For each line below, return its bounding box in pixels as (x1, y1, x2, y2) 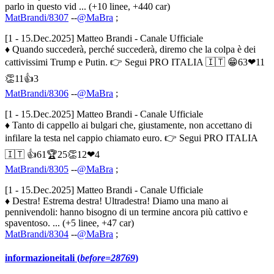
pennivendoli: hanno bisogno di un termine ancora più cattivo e (5, 206, 248, 217)
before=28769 (80, 252, 135, 263)
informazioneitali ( (5, 252, 80, 263)
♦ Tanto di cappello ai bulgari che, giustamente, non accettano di (5, 119, 252, 130)
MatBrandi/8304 (5, 228, 68, 239)
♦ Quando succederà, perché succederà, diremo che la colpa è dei (5, 43, 256, 54)
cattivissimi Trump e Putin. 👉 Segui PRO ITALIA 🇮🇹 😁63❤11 (5, 56, 265, 67)
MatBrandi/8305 (5, 163, 68, 174)
